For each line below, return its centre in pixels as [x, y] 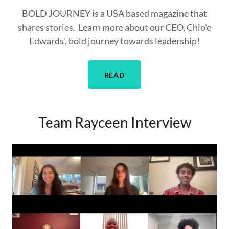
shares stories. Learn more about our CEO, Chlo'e [114, 27]
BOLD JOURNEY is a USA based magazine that [114, 13]
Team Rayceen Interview [114, 122]
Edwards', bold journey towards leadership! [114, 41]
